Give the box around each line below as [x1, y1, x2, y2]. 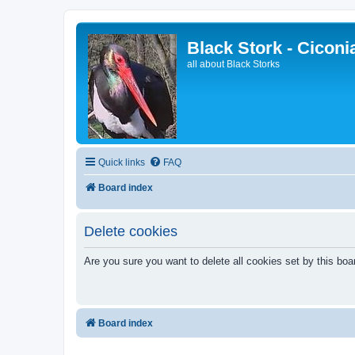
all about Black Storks [187, 59, 280, 70]
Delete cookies [84, 223, 177, 239]
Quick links [98, 157, 145, 168]
